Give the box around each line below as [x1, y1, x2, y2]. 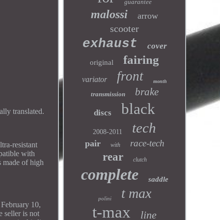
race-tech [130, 138, 165, 148]
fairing [123, 53, 160, 66]
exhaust [82, 36, 137, 51]
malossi [91, 8, 128, 21]
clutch [133, 156, 147, 163]
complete [81, 165, 138, 183]
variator [82, 75, 108, 83]
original [90, 58, 114, 66]
